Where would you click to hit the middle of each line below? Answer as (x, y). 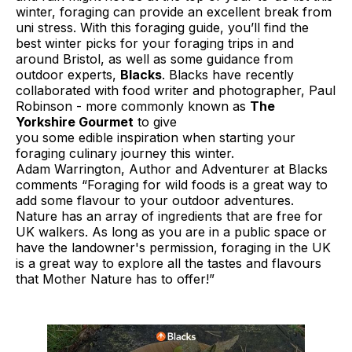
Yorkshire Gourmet (75, 121)
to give (155, 121)
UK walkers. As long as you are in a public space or (171, 231)
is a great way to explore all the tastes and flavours (169, 263)
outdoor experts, (68, 74)
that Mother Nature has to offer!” (115, 279)
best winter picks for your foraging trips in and (155, 43)
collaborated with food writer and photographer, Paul (176, 90)
